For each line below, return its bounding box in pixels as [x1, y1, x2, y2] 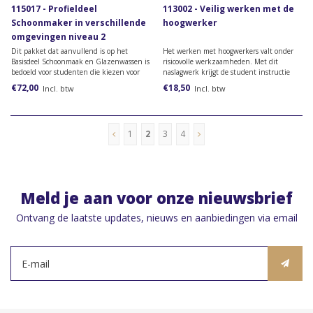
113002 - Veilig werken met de [163, 3, 294, 15]
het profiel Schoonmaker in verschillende [11, 78, 145, 88]
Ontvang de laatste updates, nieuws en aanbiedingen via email [15, 211, 298, 225]
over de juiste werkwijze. [163, 78, 244, 88]
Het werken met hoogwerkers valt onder [163, 46, 293, 57]
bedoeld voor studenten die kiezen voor [11, 67, 140, 78]
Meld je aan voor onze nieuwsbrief [20, 187, 293, 209]
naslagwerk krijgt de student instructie [163, 67, 290, 78]
